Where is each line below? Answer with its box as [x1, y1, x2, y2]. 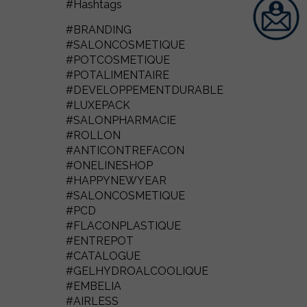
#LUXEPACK [66, 99, 130, 112]
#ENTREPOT [66, 234, 134, 247]
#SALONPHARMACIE [66, 114, 176, 127]
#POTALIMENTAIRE [66, 69, 169, 82]
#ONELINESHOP [66, 159, 153, 172]
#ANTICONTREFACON [66, 144, 184, 157]
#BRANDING [66, 23, 132, 36]
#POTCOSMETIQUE [66, 53, 170, 66]
